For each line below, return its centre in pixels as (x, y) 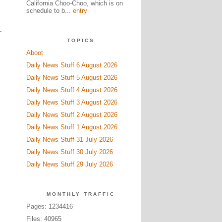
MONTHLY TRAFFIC (81, 194)
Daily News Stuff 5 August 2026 (72, 78)
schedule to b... (49, 11)
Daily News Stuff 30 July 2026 (69, 152)
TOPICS (81, 40)
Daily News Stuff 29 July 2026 (69, 164)
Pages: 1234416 (49, 206)
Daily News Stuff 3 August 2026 (72, 102)
